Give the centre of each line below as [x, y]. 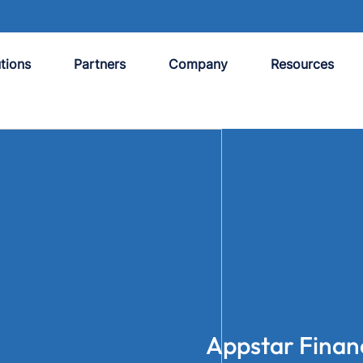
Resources [302, 64]
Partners [100, 64]
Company [198, 64]
